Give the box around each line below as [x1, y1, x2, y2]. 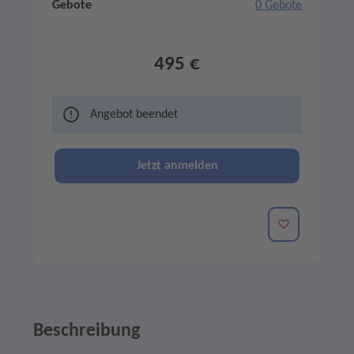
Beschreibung [33, 322, 140, 341]
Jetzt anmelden [136, 160, 218, 173]
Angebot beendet [90, 108, 178, 122]
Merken [277, 217, 318, 231]
